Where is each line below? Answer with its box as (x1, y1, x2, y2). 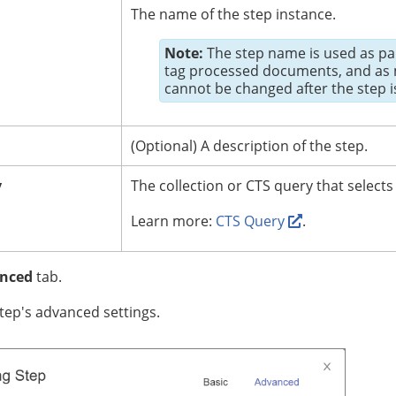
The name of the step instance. (131, 4, 336, 25)
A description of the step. (201, 136, 368, 156)
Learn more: (131, 211, 216, 232)
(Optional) (131, 136, 201, 156)
